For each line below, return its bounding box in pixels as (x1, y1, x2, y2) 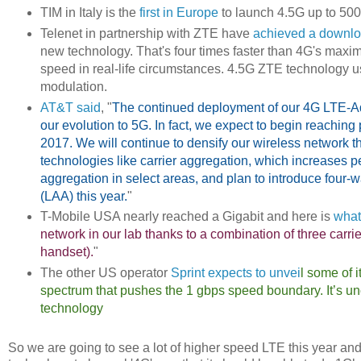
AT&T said (39, 100, 101, 114)
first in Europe (139, 5, 218, 19)
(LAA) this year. (39, 189, 127, 203)
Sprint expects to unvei (170, 266, 301, 280)
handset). (39, 245, 93, 259)
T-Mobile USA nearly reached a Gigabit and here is (39, 210, 334, 224)
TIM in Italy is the (39, 5, 139, 19)
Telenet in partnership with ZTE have (39, 26, 253, 40)
